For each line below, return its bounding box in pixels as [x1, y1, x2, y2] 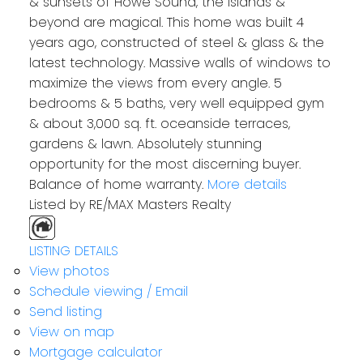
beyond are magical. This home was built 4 [28, 12, 304, 32]
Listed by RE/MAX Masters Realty [28, 194, 231, 214]
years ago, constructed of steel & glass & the [28, 32, 324, 52]
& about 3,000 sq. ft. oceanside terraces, [28, 113, 290, 133]
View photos [28, 261, 109, 280]
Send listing [28, 301, 102, 321]
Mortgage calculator [28, 342, 162, 361]
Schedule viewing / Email [28, 281, 188, 301]
